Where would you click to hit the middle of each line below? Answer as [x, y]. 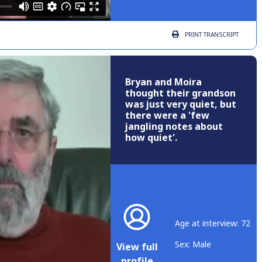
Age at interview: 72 [213, 224]
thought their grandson [180, 94]
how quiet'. [151, 138]
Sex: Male [193, 245]
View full [137, 247]
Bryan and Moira [163, 82]
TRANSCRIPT [220, 35]
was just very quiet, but [181, 105]
